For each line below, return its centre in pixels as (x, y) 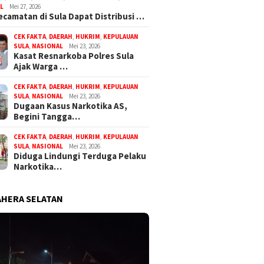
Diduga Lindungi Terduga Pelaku (80, 156)
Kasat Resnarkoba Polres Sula (74, 55)
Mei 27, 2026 (25, 6)
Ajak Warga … (41, 66)
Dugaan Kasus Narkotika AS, (71, 105)
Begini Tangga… (47, 116)
